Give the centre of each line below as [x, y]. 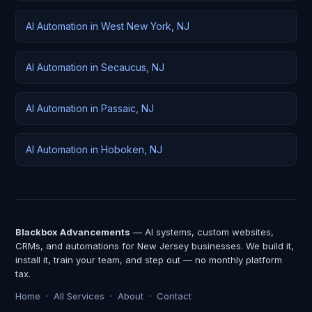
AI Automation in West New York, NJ [108, 26]
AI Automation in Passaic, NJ [90, 108]
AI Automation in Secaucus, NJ [95, 67]
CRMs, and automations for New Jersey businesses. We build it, [155, 246]
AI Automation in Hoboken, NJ [94, 149]
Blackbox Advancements [73, 232]
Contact [174, 296]
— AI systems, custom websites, [202, 232]
